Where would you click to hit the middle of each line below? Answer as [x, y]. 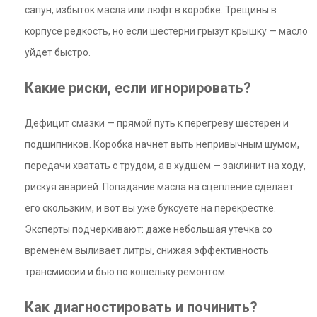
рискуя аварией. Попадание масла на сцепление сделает [159, 187]
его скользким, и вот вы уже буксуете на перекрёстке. [150, 208]
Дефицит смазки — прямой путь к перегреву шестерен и [157, 123]
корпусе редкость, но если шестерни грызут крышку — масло [166, 31]
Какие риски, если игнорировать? [138, 88]
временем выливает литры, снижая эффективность [147, 250]
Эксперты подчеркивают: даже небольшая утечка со [149, 229]
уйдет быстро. [58, 52]
